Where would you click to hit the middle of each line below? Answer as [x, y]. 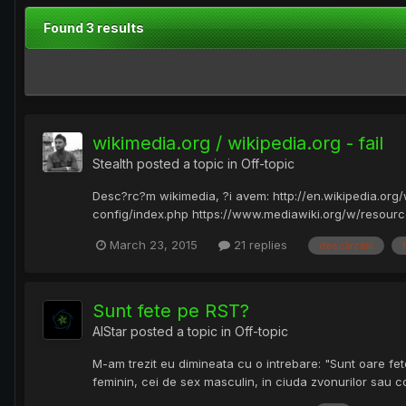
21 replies [259, 245]
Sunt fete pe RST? [171, 310]
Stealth [113, 164]
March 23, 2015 [154, 245]
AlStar [110, 331]
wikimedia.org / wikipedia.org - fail [238, 144]
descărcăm [346, 245]
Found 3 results [94, 28]
